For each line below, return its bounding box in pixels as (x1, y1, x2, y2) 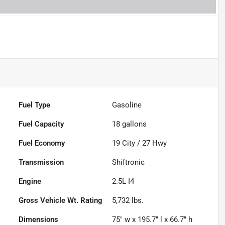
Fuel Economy (19, 139, 65, 148)
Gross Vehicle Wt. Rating (19, 196, 103, 205)
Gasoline (112, 100, 142, 110)
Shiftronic (112, 158, 145, 167)
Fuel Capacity (19, 120, 64, 129)
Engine (19, 177, 42, 186)
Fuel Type (19, 100, 51, 110)
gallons (120, 120, 147, 129)
